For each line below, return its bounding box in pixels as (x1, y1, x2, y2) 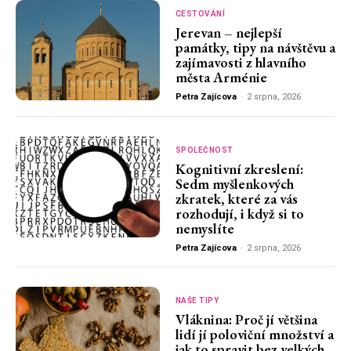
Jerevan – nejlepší (175, 23, 282, 42)
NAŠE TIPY (175, 296, 219, 306)
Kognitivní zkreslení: (175, 160, 303, 179)
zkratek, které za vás (175, 190, 298, 208)
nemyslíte (175, 219, 234, 238)
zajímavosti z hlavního (175, 52, 306, 71)
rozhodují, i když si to (175, 204, 304, 223)
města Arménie (175, 67, 267, 86)
